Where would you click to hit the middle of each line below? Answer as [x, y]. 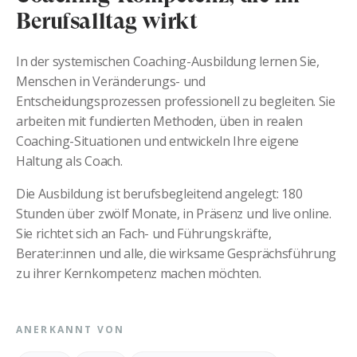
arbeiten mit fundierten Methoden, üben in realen [159, 121]
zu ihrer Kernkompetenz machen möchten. [139, 273]
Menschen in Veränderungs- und [111, 81]
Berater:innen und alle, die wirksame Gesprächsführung [177, 253]
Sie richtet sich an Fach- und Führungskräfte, [144, 233]
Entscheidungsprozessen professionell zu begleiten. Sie [176, 101]
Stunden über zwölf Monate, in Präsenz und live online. [174, 214]
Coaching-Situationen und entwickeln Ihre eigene [157, 141]
